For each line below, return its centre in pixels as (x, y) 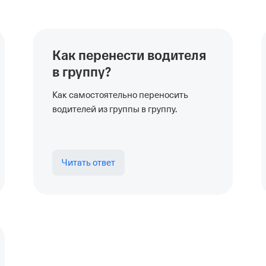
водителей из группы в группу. (115, 109)
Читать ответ (88, 163)
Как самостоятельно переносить (120, 95)
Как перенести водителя (129, 56)
